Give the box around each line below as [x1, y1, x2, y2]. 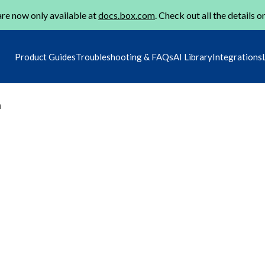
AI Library [173, 51, 212, 62]
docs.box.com [98, 9, 155, 21]
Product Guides [15, 51, 76, 62]
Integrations [212, 51, 262, 62]
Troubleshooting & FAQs [76, 51, 173, 62]
